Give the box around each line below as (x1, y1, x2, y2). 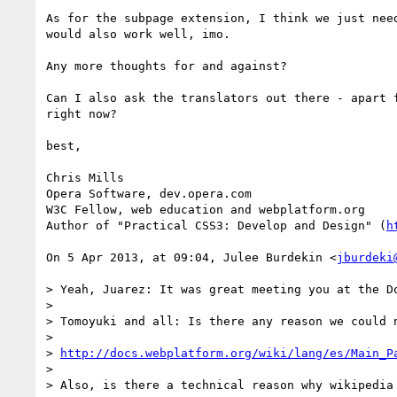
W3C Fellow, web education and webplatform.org (46, 202, 365, 216)
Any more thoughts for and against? (46, 58, 287, 73)
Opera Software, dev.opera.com (46, 186, 252, 200)
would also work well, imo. (46, 27, 230, 41)
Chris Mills (46, 170, 124, 184)
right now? (46, 106, 117, 121)
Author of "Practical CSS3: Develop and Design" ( (46, 218, 386, 232)
